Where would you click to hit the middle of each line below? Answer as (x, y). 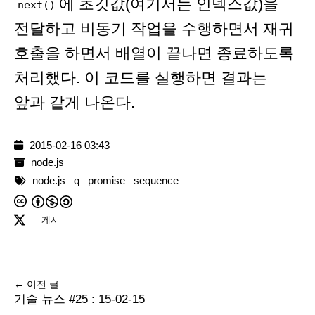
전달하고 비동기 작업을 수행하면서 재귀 (154, 28)
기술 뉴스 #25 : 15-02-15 (79, 300)
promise (107, 181)
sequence (156, 181)
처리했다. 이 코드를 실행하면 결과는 (141, 77)
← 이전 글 (37, 284)
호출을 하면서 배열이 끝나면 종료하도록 (154, 53)
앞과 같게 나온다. (75, 102)
